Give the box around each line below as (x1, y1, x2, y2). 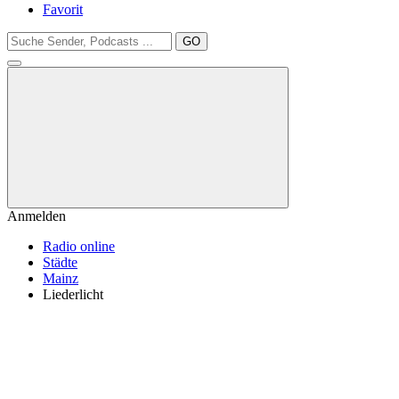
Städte (43, 255, 77, 270)
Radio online (43, 239, 115, 254)
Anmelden (7, 208, 66, 224)
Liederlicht (43, 287, 103, 302)
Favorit (43, 2, 83, 17)
